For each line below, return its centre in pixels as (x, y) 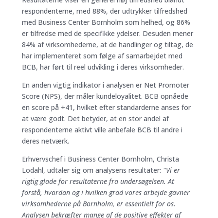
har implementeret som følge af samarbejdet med (102, 55)
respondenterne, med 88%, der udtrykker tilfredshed (104, 11)
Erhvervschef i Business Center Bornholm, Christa (100, 159)
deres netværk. (45, 141)
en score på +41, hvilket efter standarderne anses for (106, 107)
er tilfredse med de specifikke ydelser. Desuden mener (107, 33)
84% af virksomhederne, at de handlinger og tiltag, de (107, 44)
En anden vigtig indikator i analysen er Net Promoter (105, 85)
